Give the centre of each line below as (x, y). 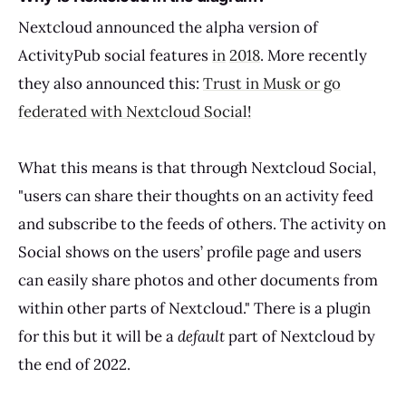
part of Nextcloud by (300, 337)
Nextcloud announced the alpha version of (168, 27)
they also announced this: (111, 83)
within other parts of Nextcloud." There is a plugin (194, 309)
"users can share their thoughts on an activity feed (196, 196)
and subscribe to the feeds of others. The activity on (202, 224)
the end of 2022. (74, 365)
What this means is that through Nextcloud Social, (197, 168)
